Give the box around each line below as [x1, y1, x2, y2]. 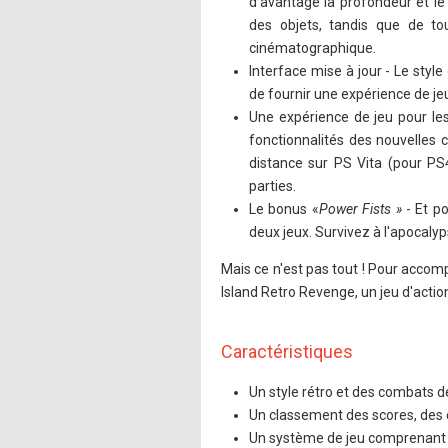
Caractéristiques [221, 341, 353, 362]
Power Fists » [318, 201, 402, 217]
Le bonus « [249, 201, 319, 217]
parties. [249, 178, 296, 194]
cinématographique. [249, 40, 376, 56]
